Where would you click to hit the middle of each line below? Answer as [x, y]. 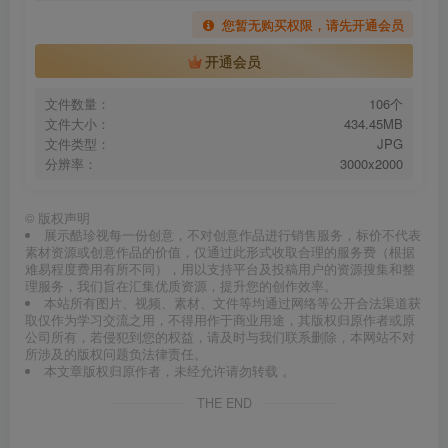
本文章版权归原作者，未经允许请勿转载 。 [169, 371]
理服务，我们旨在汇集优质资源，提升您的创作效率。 [181, 286]
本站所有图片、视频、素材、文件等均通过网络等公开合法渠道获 [232, 303]
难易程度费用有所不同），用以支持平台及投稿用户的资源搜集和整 [220, 269]
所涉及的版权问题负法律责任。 [116, 354]
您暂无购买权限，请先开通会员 [313, 24]
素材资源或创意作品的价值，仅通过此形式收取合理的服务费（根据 [220, 252]
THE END [224, 403]
